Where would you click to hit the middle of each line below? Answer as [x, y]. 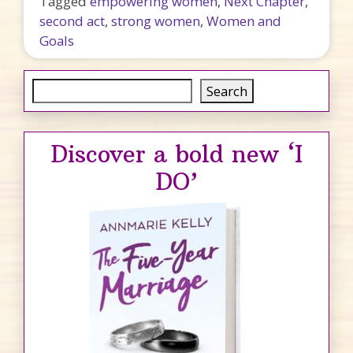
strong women [156, 20]
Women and [244, 20]
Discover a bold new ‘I [176, 154]
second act [72, 20]
